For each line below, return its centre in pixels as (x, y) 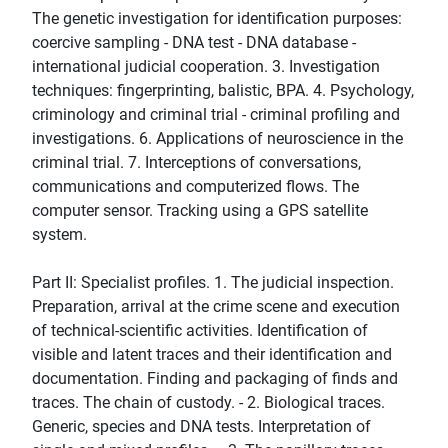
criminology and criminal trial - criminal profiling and (216, 115)
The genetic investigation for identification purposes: (217, 19)
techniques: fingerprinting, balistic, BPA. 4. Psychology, (223, 91)
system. (59, 235)
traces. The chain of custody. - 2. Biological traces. (208, 403)
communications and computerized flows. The (195, 187)
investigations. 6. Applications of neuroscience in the (217, 139)
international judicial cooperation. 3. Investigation (206, 67)
